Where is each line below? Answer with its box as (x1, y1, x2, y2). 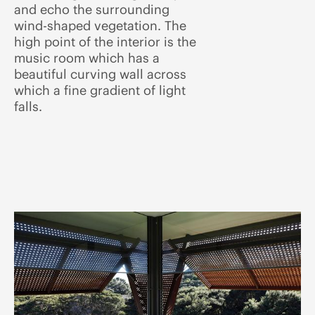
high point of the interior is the (14, 34, 196, 50)
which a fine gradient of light (14, 82, 186, 98)
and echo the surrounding (14, 1, 169, 18)
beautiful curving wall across (14, 66, 186, 82)
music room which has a (14, 50, 160, 66)
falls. (14, 98, 42, 115)
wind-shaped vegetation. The (14, 18, 186, 34)
